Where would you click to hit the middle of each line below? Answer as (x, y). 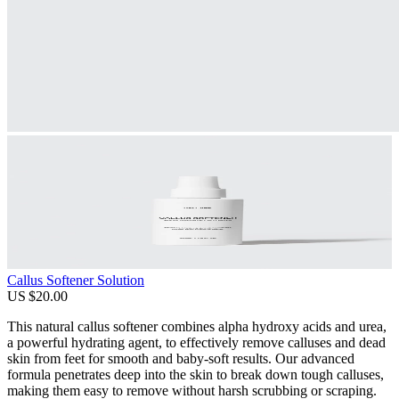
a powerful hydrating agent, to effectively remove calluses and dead (196, 343)
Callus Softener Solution (76, 281)
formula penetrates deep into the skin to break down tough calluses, (195, 375)
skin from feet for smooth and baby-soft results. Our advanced (181, 359)
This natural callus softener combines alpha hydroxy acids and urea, (197, 327)
